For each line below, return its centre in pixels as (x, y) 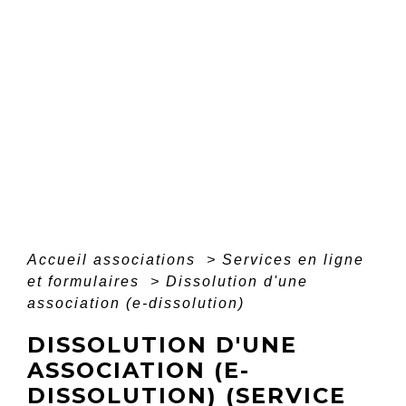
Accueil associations (114, 259)
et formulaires (86, 281)
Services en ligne (293, 259)
